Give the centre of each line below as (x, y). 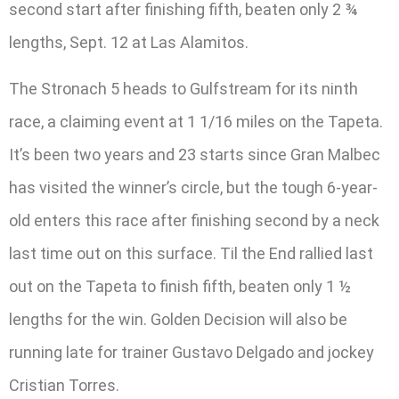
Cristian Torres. (64, 385)
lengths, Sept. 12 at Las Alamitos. (129, 43)
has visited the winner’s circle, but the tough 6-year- (193, 187)
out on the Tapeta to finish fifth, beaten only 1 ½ (180, 286)
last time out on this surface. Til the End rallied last (191, 253)
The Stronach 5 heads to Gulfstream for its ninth (183, 88)
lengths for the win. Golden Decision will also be (178, 319)
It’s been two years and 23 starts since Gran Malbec (195, 154)
